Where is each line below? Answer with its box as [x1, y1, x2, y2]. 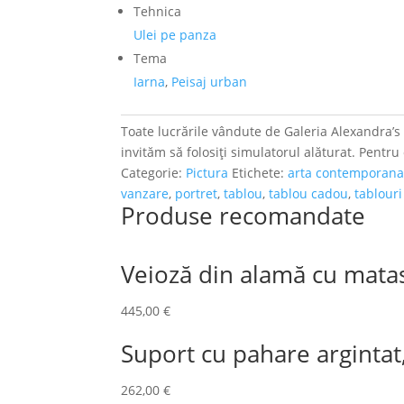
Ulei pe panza [133, 26, 217, 43]
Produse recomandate [121, 199, 366, 232]
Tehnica [133, 3, 182, 20]
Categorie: [121, 164, 187, 181]
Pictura [186, 164, 229, 181]
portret [175, 185, 218, 202]
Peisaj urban [171, 73, 248, 90]
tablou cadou [269, 185, 349, 202]
